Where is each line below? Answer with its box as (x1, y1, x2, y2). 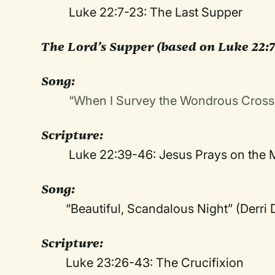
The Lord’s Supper (41, 39, 154, 55)
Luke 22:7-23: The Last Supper (66, 5, 243, 20)
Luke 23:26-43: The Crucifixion (66, 255, 244, 270)
